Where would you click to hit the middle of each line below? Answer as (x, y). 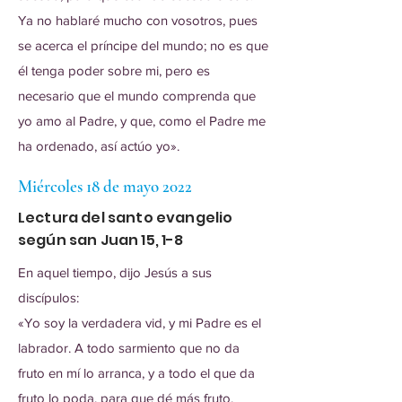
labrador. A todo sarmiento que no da (129, 348)
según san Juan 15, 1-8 (101, 240)
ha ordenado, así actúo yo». (99, 146)
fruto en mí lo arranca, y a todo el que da (136, 373)
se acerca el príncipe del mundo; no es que (143, 45)
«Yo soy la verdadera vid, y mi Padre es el (140, 323)
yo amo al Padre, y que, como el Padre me (142, 121)
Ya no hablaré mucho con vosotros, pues (138, 20)
